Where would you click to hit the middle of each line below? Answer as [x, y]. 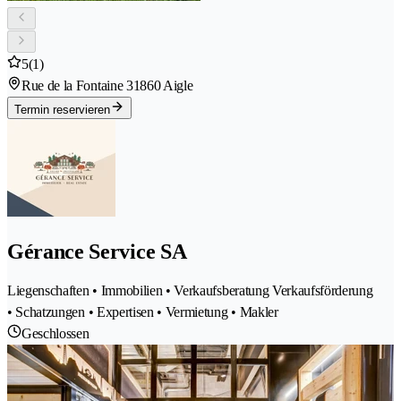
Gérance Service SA [97, 252]
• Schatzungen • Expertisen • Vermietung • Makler [143, 311]
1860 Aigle [163, 86]
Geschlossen [55, 333]
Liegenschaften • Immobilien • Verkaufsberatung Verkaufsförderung [190, 290]
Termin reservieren [62, 110]
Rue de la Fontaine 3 [77, 86]
